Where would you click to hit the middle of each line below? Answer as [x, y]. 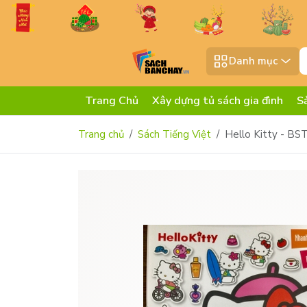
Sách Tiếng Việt [174, 135]
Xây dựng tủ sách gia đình [218, 101]
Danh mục [254, 61]
